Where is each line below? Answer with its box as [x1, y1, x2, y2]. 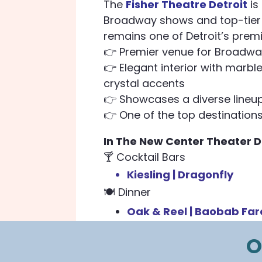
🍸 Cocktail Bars [104, 150, 186, 164]
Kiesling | [127, 167, 178, 182]
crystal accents [104, 76, 185, 91]
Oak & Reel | [127, 204, 195, 219]
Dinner [118, 185, 151, 199]
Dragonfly [178, 167, 234, 182]
